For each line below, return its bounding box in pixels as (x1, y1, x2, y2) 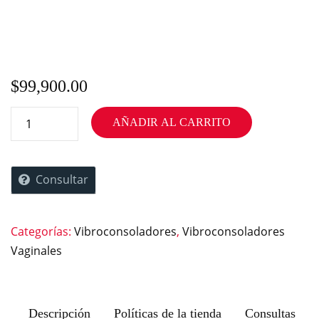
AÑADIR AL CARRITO (112, 115, 231, 128)
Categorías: (11, 223, 74, 239)
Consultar (36, 171, 88, 187)
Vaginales (11, 242, 62, 258)
